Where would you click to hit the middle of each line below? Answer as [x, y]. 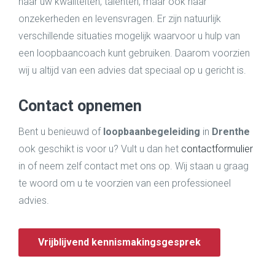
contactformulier [217, 149]
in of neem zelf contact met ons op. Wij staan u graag [134, 166]
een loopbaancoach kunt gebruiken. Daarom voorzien [134, 53]
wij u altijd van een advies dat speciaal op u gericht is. [132, 70]
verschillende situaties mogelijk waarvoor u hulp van [129, 36]
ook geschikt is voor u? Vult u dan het [100, 149]
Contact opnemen [80, 106]
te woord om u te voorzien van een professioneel [125, 183]
